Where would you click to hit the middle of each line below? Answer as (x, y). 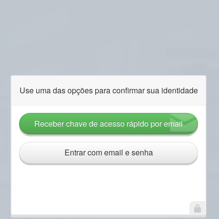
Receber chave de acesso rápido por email (109, 123)
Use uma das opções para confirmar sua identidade (109, 90)
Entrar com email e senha (109, 152)
